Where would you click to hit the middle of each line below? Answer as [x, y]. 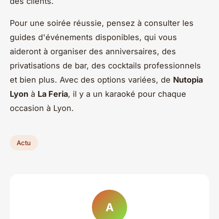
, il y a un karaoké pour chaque [127, 94]
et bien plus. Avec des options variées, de [91, 79]
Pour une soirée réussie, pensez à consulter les [102, 23]
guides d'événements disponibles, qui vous [93, 37]
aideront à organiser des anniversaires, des [93, 51]
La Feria [53, 94]
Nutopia [188, 79]
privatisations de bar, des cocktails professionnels [105, 65]
